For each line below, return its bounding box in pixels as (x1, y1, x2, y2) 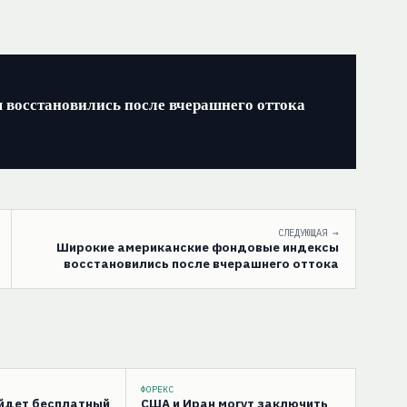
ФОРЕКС (141, 382, 174, 395)
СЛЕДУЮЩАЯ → (278, 225, 339, 239)
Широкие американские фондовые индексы (56, 238, 339, 255)
